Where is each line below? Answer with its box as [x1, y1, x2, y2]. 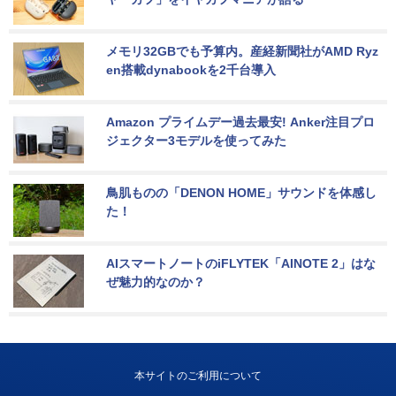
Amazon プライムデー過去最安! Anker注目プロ [106, 115, 375, 130]
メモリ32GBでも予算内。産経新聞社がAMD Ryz [106, 44, 378, 59]
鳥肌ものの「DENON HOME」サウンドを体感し [106, 186, 377, 201]
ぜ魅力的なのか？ [106, 275, 205, 290]
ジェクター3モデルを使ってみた [106, 133, 286, 148]
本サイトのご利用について [134, 369, 262, 383]
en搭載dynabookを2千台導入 [106, 63, 276, 78]
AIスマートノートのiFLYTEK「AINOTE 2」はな [106, 256, 376, 271]
